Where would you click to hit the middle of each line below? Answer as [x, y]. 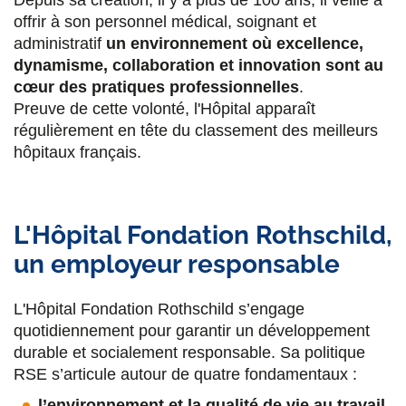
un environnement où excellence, [235, 44]
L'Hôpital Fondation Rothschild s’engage [159, 309]
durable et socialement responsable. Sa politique [189, 353]
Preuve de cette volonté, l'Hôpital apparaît [164, 109]
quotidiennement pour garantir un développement [192, 331]
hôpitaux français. [77, 153]
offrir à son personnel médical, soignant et [165, 22]
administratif [60, 44]
